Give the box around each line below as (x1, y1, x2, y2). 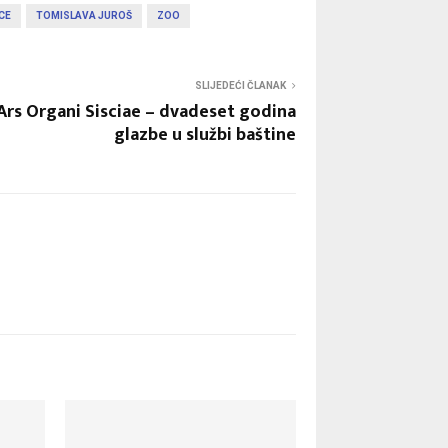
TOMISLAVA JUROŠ (36, 9, 132, 21)
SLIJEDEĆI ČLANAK (195, 79, 286, 91)
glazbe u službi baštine (114, 119, 296, 150)
